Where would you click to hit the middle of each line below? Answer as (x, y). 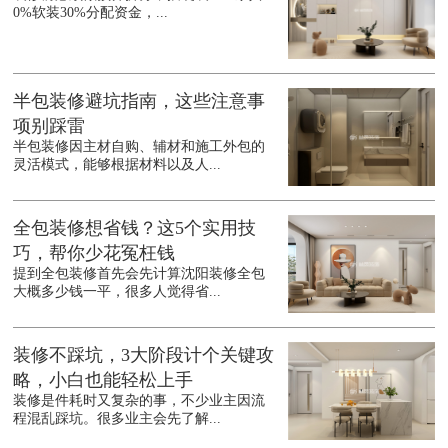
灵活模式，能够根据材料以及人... (117, 165)
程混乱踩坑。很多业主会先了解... (117, 419)
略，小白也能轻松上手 (103, 380)
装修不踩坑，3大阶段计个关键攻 (144, 355)
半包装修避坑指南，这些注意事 (139, 101)
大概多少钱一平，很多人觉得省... (117, 292)
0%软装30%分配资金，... (91, 13)
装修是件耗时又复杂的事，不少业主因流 (139, 401)
